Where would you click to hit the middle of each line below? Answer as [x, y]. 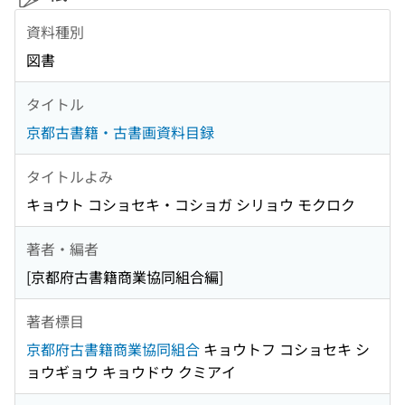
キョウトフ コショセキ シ [285, 349]
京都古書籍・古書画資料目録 [120, 132]
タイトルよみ [70, 176]
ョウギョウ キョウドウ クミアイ [131, 372]
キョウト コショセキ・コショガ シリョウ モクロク [191, 205]
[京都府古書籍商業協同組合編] [125, 277]
